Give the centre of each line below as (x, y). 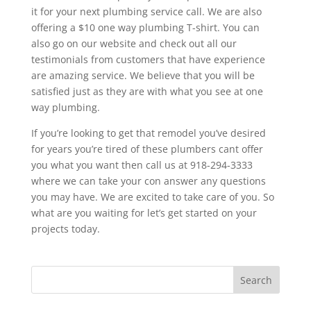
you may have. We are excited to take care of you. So (152, 197)
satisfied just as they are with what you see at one (147, 91)
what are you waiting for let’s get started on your (144, 213)
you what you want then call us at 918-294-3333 (142, 165)
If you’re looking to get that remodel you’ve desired (148, 133)
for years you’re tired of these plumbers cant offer (147, 149)
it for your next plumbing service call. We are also (146, 11)
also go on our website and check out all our (134, 43)
